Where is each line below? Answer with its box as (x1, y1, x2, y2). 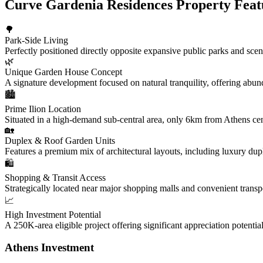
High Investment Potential (5, 209, 101, 220)
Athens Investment (5, 241, 94, 254)
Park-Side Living (5, 35, 68, 45)
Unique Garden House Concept (5, 66, 122, 77)
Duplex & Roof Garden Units (5, 135, 115, 146)
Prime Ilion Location (5, 103, 81, 114)
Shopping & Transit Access (5, 172, 106, 183)
